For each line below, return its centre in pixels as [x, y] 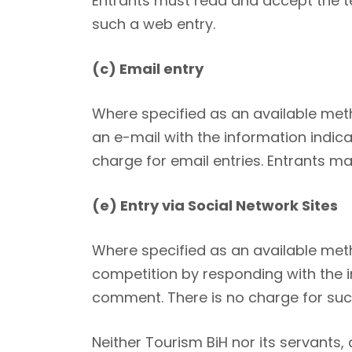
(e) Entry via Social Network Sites [215, 206]
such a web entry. [154, 24]
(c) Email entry [148, 69]
